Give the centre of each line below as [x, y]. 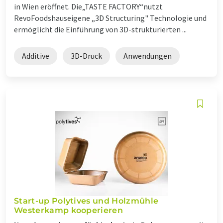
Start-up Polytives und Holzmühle [86, 201]
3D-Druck [86, 56]
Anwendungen [148, 56]
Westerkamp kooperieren [69, 210]
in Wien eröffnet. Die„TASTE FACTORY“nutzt [88, 6]
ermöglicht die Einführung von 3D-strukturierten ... [100, 29]
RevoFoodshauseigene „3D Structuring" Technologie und [110, 18]
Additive [36, 56]
